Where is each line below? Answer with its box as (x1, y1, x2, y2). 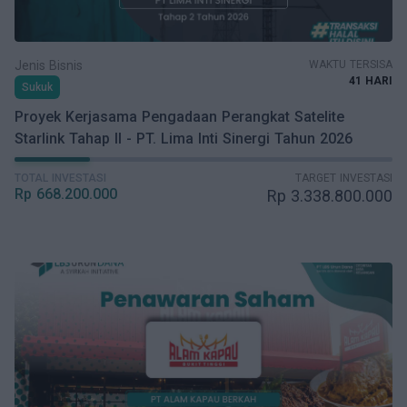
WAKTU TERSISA (309, 58, 392, 71)
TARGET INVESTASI (295, 172, 392, 184)
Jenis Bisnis (15, 58, 83, 73)
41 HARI (349, 74, 392, 87)
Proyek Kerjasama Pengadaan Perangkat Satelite (15, 108, 344, 125)
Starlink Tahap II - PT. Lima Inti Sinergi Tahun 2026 (15, 130, 352, 147)
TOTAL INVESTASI (15, 172, 106, 184)
